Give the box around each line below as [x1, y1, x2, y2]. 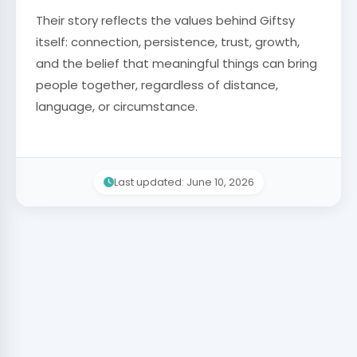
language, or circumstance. [36, 98, 198, 115]
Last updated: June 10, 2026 [113, 175, 254, 190]
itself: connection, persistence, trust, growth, [36, 33, 300, 50]
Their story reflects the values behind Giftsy [36, 12, 295, 29]
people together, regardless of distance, [36, 76, 278, 93]
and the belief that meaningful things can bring [36, 55, 317, 72]
